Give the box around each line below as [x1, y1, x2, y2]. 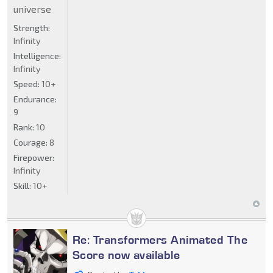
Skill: [13, 180, 33, 191]
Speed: [13, 79, 41, 90]
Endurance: [13, 94, 57, 105]
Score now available [72, 247, 180, 263]
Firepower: [13, 152, 54, 163]
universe [13, 3, 51, 15]
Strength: [13, 23, 50, 34]
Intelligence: [13, 51, 61, 62]
